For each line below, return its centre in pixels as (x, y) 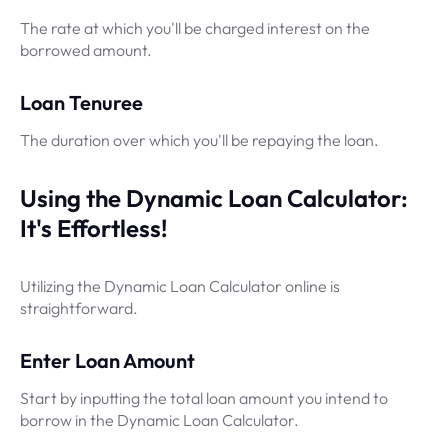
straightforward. (79, 308)
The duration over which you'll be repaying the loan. (199, 140)
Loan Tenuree (81, 102)
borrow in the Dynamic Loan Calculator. (159, 420)
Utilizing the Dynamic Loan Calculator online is (180, 286)
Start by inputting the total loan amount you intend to (204, 398)
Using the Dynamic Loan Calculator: (214, 198)
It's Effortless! (94, 228)
